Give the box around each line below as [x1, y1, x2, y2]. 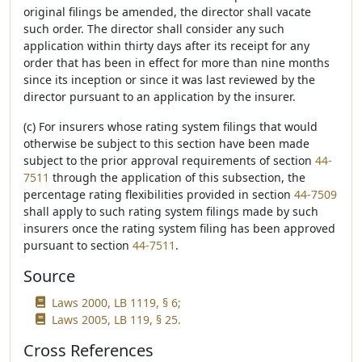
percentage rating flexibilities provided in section [23, 187, 294, 202]
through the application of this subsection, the [49, 170, 305, 185]
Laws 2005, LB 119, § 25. [52, 312, 181, 327]
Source [23, 265, 75, 287]
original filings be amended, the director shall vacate [23, 4, 311, 19]
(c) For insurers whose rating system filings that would [23, 119, 318, 134]
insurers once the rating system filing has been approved [23, 221, 335, 236]
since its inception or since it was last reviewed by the [23, 72, 315, 87]
